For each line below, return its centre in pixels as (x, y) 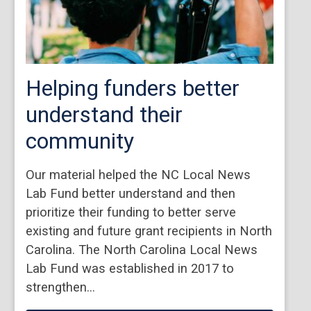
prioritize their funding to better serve (131, 212)
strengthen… (60, 287)
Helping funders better (132, 88)
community (79, 141)
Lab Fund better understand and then (130, 193)
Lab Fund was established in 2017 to (129, 268)
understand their (104, 114)
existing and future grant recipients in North (149, 230)
